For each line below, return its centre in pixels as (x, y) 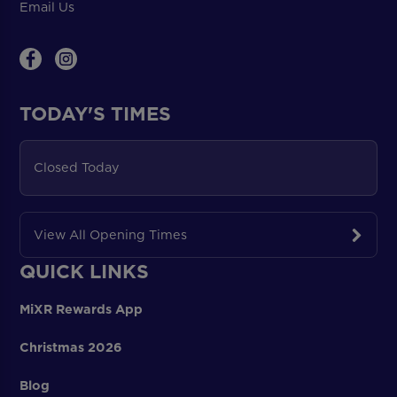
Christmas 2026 (71, 348)
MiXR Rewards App (82, 310)
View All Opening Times (110, 234)
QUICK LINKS (85, 271)
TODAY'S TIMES (96, 114)
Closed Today (76, 167)
